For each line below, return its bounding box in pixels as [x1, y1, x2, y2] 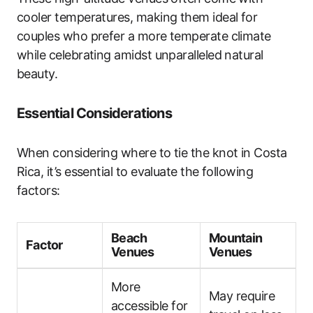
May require [209, 288, 275, 303]
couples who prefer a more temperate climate [17, 28, 271, 43]
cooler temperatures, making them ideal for [17, 9, 258, 24]
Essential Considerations [17, 104, 172, 122]
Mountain [209, 230, 263, 245]
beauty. [17, 66, 58, 81]
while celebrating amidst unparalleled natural [17, 47, 263, 62]
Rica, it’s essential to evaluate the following [17, 163, 254, 179]
